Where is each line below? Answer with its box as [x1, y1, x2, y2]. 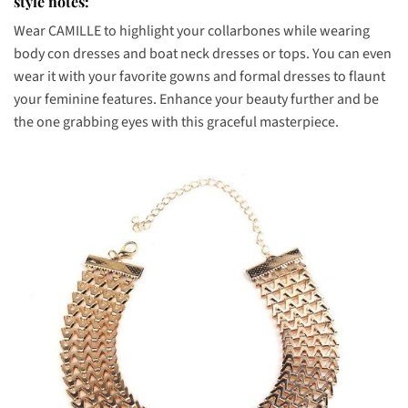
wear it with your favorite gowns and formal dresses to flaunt [14, 66, 385, 87]
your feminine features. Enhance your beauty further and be [14, 89, 379, 110]
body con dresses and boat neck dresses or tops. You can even [14, 44, 392, 65]
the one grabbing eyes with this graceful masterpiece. [14, 112, 339, 133]
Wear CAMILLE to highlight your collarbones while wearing [14, 21, 370, 42]
